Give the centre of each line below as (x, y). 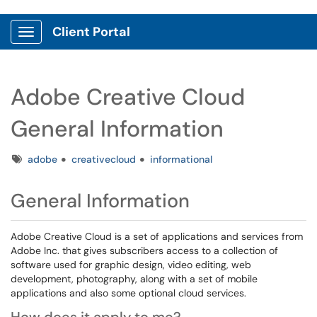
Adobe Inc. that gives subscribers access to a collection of (144, 250)
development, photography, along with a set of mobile (134, 279)
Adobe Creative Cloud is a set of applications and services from (157, 236)
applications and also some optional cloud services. (128, 293)
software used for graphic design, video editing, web (131, 265)
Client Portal (91, 32)
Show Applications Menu (82, 43)
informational (181, 159)
